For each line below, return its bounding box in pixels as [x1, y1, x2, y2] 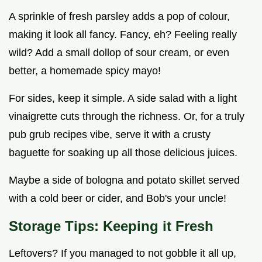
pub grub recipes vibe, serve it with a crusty [9, 129, 211, 141]
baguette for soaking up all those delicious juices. [9, 147, 237, 159]
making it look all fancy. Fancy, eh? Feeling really [9, 29, 237, 41]
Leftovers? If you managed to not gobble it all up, [9, 247, 236, 260]
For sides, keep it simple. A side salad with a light [9, 92, 237, 105]
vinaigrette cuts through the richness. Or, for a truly [9, 111, 244, 123]
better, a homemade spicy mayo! [9, 65, 161, 77]
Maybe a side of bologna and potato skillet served [9, 174, 240, 187]
